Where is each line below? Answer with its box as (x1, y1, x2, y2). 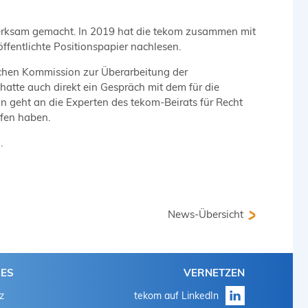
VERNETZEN (184, 266, 245, 280)
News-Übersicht (168, 208, 244, 221)
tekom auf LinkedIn (134, 289, 219, 302)
